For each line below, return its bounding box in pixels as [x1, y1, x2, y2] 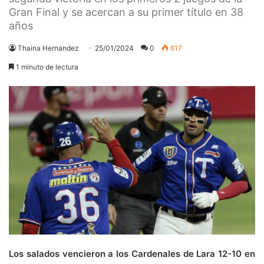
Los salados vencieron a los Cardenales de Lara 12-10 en [9, 247, 255, 259]
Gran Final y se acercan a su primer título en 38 [9, 5, 243, 18]
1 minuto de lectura [14, 62, 78, 71]
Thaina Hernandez [18, 43, 79, 52]
